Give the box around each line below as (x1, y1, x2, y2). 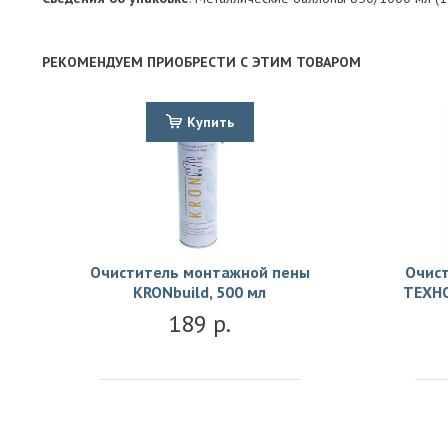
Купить (186, 112, 234, 131)
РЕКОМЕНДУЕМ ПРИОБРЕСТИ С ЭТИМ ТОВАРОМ (42, 52, 361, 71)
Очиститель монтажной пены (89, 261, 310, 282)
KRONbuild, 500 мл (133, 281, 266, 302)
